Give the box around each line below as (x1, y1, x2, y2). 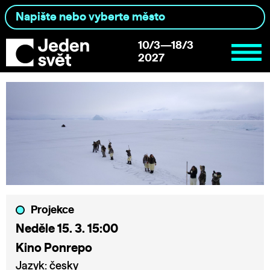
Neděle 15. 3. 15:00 (16, 222, 118, 235)
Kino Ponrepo (16, 242, 92, 254)
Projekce (31, 204, 74, 216)
